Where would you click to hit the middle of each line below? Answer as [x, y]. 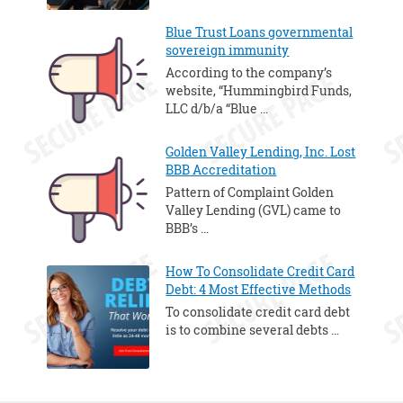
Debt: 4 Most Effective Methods [259, 290]
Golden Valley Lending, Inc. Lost [261, 152]
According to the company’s [249, 73]
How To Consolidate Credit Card [260, 272]
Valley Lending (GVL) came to [254, 210]
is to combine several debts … [253, 330]
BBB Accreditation [221, 170]
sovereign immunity [228, 50]
